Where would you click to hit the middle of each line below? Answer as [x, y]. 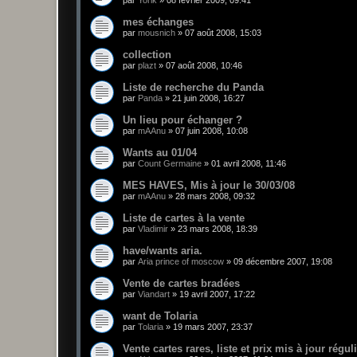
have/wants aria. [163, 251]
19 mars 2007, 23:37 [213, 327]
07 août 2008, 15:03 [223, 33]
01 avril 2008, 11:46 [249, 164]
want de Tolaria [160, 316]
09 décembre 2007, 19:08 [283, 262]
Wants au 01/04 [160, 153]
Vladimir [153, 229]
